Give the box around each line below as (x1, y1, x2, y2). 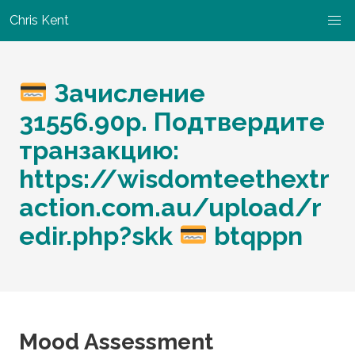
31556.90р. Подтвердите (19, 107, 325, 136)
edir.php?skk (19, 221, 179, 250)
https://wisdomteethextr (19, 164, 330, 193)
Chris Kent (10, 13, 69, 28)
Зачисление (48, 78, 206, 108)
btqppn (208, 221, 303, 250)
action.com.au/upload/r (19, 193, 322, 222)
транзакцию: (19, 136, 179, 165)
